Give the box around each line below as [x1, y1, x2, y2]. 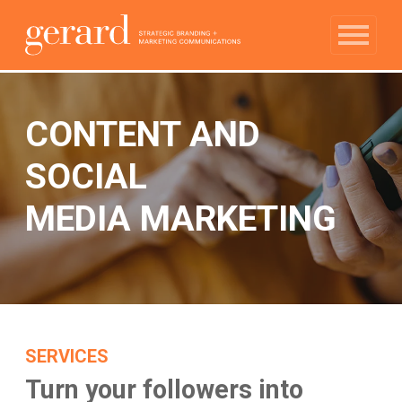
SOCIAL [25, 156, 147, 198]
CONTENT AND [25, 114, 260, 156]
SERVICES [25, 345, 109, 367]
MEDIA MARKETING [25, 198, 336, 240]
